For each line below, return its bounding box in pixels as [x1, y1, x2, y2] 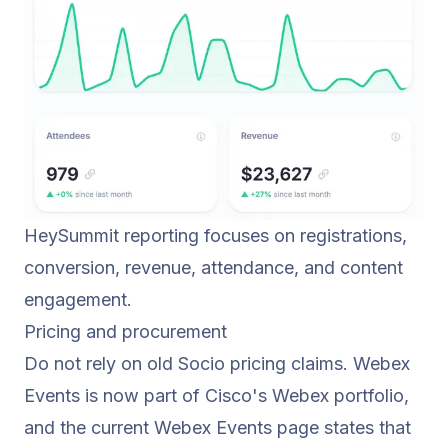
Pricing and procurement [24, 321, 227, 343]
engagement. [24, 289, 132, 311]
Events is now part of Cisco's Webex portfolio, [24, 385, 409, 407]
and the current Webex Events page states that [24, 417, 411, 439]
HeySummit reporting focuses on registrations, [24, 225, 407, 247]
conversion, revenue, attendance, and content [24, 257, 403, 279]
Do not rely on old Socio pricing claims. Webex [24, 353, 410, 375]
